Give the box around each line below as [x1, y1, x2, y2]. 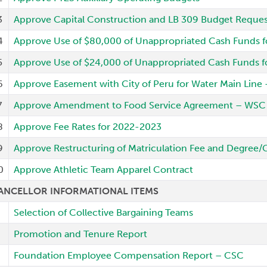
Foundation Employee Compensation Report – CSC [14, 250, 244, 261]
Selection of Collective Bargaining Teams [14, 207, 194, 218]
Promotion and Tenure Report [14, 228, 148, 240]
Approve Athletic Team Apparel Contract [14, 164, 194, 175]
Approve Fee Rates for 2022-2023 [14, 121, 162, 132]
